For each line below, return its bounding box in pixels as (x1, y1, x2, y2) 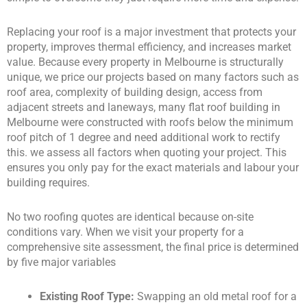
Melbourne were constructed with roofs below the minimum (7, 116, 293, 130)
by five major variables (7, 256, 116, 269)
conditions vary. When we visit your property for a (7, 225, 244, 239)
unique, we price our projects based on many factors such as (7, 71, 299, 84)
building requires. (7, 176, 93, 190)
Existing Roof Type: (40, 290, 134, 304)
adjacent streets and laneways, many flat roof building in (7, 101, 280, 114)
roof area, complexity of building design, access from (7, 86, 262, 99)
